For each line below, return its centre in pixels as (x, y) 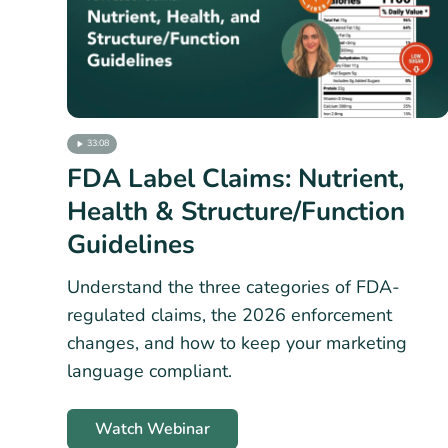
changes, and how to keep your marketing (237, 342)
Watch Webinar (152, 428)
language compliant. (149, 370)
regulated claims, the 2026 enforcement (229, 314)
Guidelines (131, 244)
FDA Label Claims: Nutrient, (235, 178)
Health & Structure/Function (236, 211)
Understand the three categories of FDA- (233, 286)
